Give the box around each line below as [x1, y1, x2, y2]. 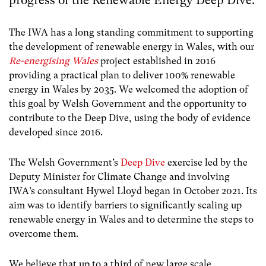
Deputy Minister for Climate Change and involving [9, 171, 230, 183]
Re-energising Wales [9, 55, 98, 66]
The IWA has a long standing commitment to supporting [9, 26, 254, 38]
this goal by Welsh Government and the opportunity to [9, 97, 246, 109]
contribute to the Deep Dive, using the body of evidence [9, 112, 251, 123]
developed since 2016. [9, 126, 105, 138]
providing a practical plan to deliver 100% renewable [9, 69, 235, 81]
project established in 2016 [98, 55, 216, 66]
